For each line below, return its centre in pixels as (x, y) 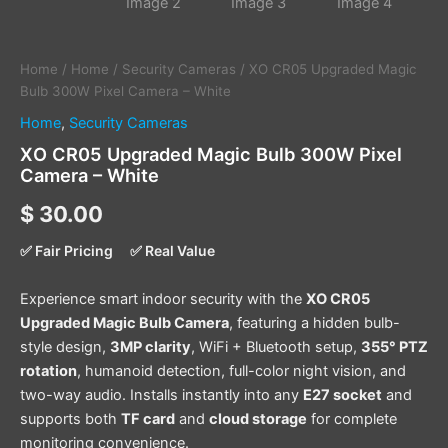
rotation (48, 371)
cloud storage (258, 419)
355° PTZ (394, 347)
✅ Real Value (172, 250)
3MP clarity (150, 347)
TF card (148, 419)
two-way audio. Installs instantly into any (161, 395)
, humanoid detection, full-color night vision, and (241, 371)
